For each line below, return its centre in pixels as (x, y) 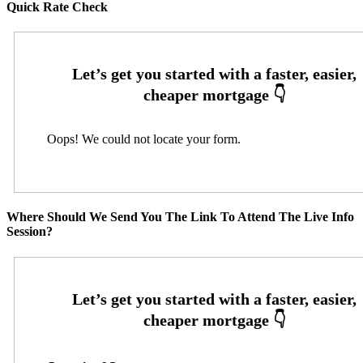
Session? (30, 232)
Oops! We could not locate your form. (143, 139)
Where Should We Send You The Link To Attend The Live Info (180, 217)
